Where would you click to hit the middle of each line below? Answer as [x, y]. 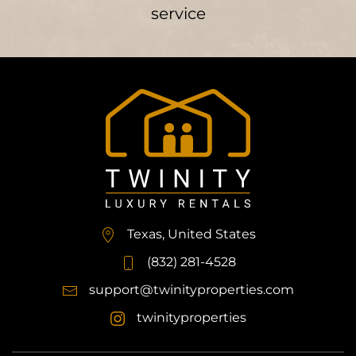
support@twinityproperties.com [192, 290]
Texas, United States [190, 234]
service [178, 14]
